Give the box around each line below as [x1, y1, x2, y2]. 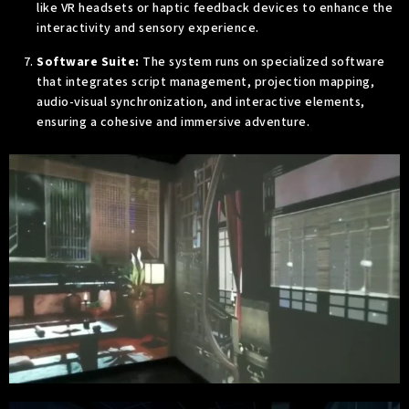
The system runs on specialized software [139, 52, 385, 71]
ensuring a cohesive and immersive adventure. [37, 112, 309, 131]
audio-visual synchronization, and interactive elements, [37, 92, 365, 111]
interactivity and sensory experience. [37, 19, 259, 38]
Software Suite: [37, 52, 140, 71]
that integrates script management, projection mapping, [37, 72, 374, 91]
